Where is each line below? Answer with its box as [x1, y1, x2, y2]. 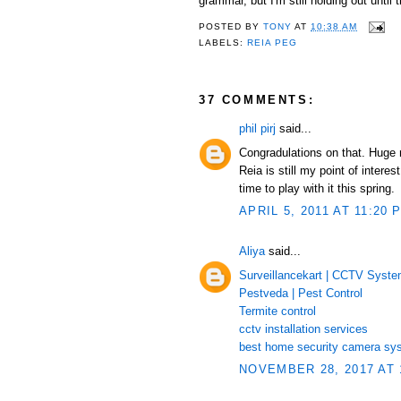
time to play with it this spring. [239, 181, 395, 195]
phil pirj [239, 122, 276, 135]
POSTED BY [199, 21, 264, 32]
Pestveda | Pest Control [239, 286, 363, 300]
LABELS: [199, 38, 248, 48]
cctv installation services [239, 321, 368, 336]
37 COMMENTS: [199, 93, 315, 107]
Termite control [239, 303, 316, 318]
